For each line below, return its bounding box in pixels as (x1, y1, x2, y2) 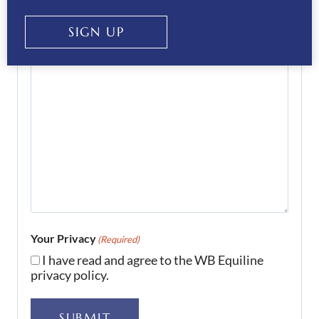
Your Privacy (31, 231, 96, 246)
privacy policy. (31, 267, 109, 283)
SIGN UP (68, 23, 125, 41)
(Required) (98, 234, 140, 246)
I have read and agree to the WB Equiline (42, 252, 263, 268)
